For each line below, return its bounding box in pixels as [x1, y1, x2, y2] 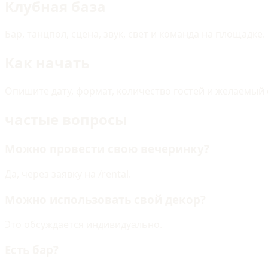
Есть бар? [5, 242, 59, 257]
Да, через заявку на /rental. [5, 167, 131, 181]
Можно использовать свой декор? [5, 191, 206, 207]
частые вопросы [5, 109, 127, 130]
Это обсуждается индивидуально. [5, 218, 162, 232]
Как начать [5, 53, 90, 73]
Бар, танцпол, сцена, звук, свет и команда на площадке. [5, 28, 265, 41]
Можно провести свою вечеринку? [5, 141, 209, 157]
